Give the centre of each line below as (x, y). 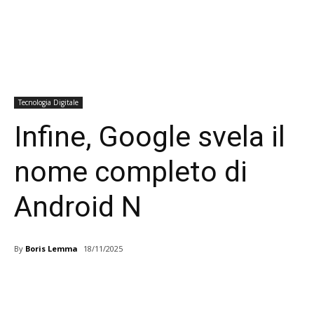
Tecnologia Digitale (48, 103)
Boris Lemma (52, 248)
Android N (78, 207)
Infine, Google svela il (150, 137)
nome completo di (131, 172)
